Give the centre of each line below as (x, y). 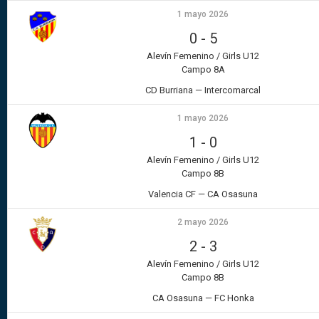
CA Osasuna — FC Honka (203, 298)
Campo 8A (203, 70)
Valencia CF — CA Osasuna (203, 194)
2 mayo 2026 (203, 223)
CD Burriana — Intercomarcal (203, 90)
